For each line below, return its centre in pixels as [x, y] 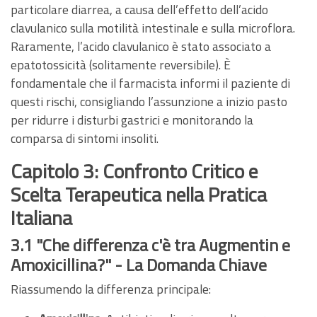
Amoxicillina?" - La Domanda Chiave [139, 264]
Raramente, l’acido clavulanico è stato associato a [141, 46]
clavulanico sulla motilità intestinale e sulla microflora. [153, 28]
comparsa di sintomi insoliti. [85, 138]
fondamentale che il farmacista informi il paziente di [150, 83]
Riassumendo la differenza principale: [111, 289]
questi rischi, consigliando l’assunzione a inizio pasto [149, 101]
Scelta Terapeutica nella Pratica [139, 194]
